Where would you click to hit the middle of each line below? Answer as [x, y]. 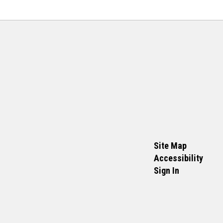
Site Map [170, 146]
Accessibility [178, 158]
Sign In [166, 170]
